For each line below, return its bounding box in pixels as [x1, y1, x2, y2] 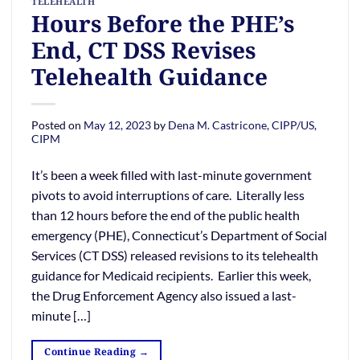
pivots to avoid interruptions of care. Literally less [31, 186, 305, 202]
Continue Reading [44, 344, 139, 358]
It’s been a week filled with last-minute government [31, 166, 312, 182]
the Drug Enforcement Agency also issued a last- [31, 287, 297, 303]
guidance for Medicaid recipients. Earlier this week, [31, 267, 311, 283]
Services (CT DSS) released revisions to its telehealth [31, 247, 318, 263]
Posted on [31, 117, 84, 132]
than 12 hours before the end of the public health [31, 207, 300, 223]
